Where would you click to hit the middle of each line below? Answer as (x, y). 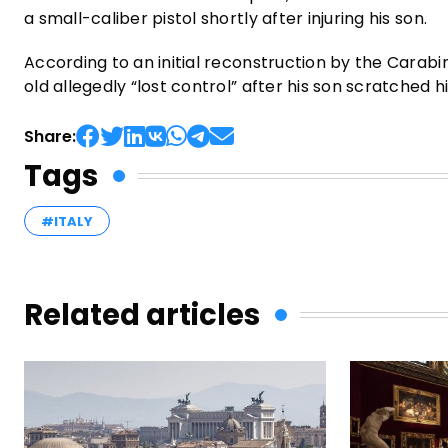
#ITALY (67, 221)
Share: (50, 136)
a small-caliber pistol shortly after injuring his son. (226, 18)
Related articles (142, 314)
